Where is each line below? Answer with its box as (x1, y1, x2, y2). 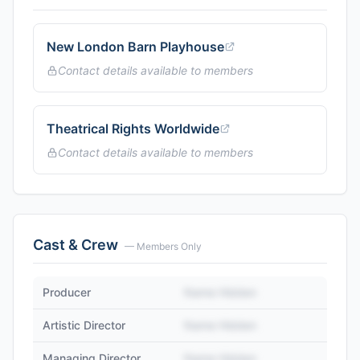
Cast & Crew (33, 236, 118, 253)
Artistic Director (43, 318, 125, 332)
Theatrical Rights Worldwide (47, 121, 219, 137)
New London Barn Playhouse (47, 39, 224, 55)
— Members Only (125, 240, 202, 252)
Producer (43, 285, 91, 299)
